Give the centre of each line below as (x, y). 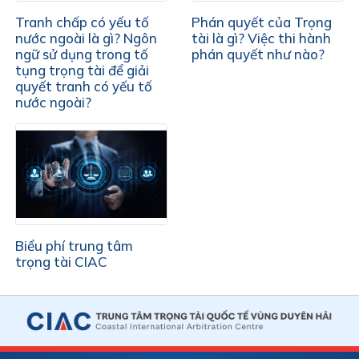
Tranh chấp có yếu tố (83, 22)
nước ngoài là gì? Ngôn (87, 38)
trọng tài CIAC (62, 261)
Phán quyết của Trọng (262, 22)
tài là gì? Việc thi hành (261, 38)
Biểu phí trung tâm (75, 245)
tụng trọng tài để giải (83, 70)
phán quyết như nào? (258, 54)
